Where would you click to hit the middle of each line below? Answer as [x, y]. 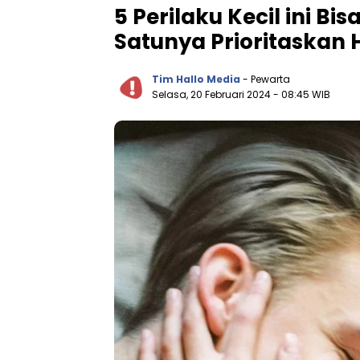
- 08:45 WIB [302, 94]
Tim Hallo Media [196, 79]
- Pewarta [266, 79]
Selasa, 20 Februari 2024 [213, 94]
